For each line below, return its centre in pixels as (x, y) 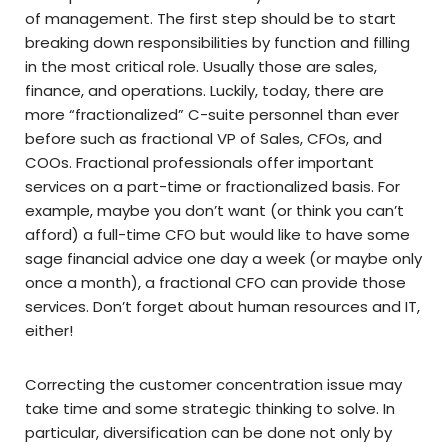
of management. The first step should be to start (210, 19)
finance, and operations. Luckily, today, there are (204, 91)
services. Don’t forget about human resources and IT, (222, 307)
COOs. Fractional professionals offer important (199, 163)
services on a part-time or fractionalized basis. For (212, 187)
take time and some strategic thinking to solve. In (210, 409)
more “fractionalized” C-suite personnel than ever (212, 115)
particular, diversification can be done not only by (208, 433)
